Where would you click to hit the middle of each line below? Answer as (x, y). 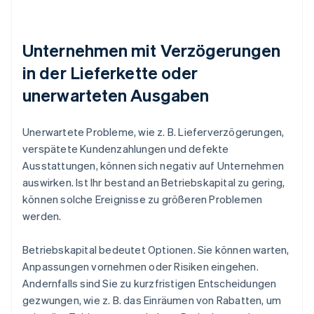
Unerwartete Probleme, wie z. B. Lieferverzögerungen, (153, 132)
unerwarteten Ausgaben (116, 95)
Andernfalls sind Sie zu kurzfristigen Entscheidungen (150, 284)
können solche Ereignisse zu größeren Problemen (143, 199)
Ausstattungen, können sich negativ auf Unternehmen (153, 166)
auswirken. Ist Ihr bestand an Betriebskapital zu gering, (154, 183)
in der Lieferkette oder (110, 73)
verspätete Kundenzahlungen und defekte (126, 149)
